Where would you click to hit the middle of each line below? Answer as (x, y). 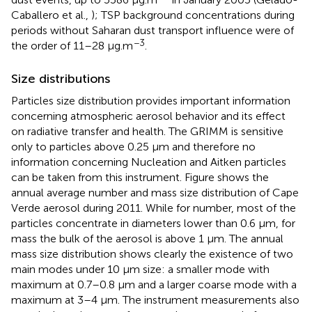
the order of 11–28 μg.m (72, 45)
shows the (243, 177)
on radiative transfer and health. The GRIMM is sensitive (147, 131)
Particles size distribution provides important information (151, 100)
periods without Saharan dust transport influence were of (153, 30)
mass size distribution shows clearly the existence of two (152, 253)
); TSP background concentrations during (193, 15)
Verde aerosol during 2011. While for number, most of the (154, 208)
